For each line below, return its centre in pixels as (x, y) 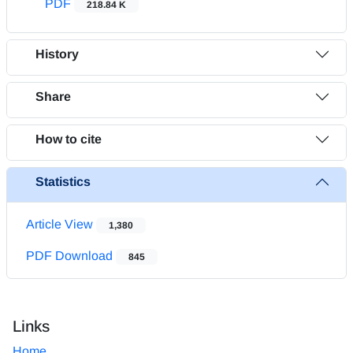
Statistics (63, 182)
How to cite (69, 139)
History (57, 54)
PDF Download (71, 255)
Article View (61, 224)
